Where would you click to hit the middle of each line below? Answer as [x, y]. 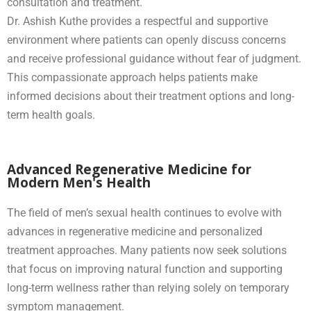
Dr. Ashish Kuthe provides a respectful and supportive [137, 21]
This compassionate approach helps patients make [132, 77]
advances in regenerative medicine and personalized [135, 231]
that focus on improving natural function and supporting [145, 269]
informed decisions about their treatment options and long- [151, 96]
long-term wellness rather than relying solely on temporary [148, 287]
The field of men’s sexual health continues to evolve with [144, 212]
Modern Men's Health [79, 182]
